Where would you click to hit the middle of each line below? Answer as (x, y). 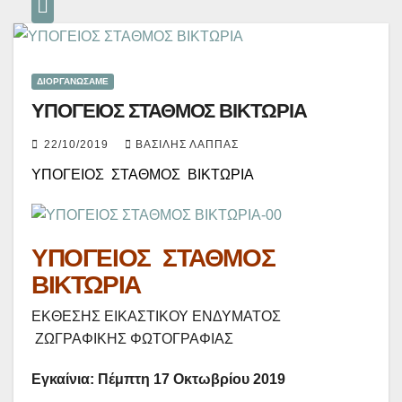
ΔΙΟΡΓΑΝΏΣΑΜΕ (73, 82)
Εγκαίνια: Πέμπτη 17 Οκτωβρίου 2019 (158, 380)
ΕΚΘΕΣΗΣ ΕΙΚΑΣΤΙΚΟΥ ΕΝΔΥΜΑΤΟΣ (156, 317)
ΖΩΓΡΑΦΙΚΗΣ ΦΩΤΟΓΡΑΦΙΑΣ (132, 339)
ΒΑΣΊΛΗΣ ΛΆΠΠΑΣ (187, 145)
